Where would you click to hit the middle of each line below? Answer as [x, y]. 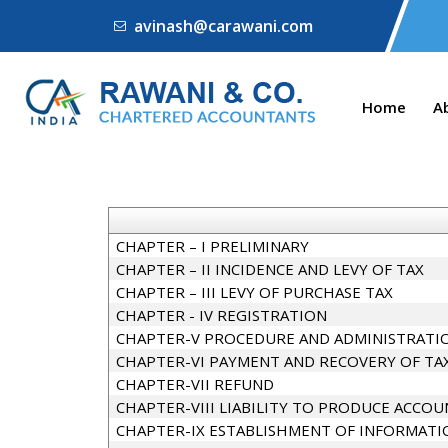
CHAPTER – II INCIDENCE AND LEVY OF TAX [269, 269]
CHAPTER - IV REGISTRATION [221, 315]
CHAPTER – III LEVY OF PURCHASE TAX [254, 292]
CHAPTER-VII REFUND [194, 384]
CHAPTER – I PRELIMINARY [212, 246]
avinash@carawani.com [223, 26]
